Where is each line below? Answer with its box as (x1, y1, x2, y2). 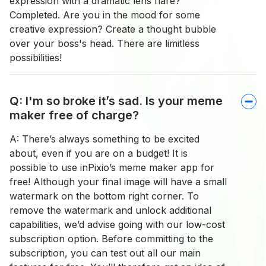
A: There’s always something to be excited (9, 133, 199, 145)
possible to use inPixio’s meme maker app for (9, 161, 214, 174)
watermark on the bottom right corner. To (9, 190, 199, 202)
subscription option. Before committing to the (9, 233, 213, 245)
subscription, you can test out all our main (9, 247, 201, 259)
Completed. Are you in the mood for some (9, 9, 200, 21)
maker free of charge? (9, 108, 139, 123)
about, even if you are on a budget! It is (9, 147, 188, 160)
